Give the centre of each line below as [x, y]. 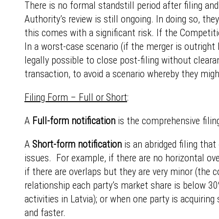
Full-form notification [74, 121]
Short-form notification [77, 144]
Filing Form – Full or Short [76, 97]
